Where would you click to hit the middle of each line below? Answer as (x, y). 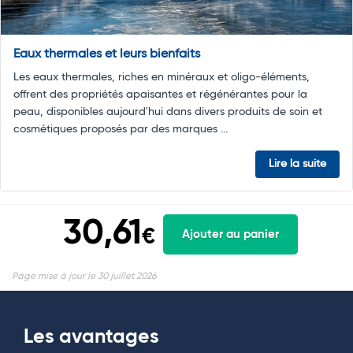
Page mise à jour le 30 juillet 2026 (84, 277)
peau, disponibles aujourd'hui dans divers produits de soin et (168, 112)
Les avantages (91, 338)
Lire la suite (297, 164)
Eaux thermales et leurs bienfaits (107, 55)
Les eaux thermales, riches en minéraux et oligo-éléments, (162, 78)
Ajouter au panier (230, 234)
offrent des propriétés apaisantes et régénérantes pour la (160, 95)
